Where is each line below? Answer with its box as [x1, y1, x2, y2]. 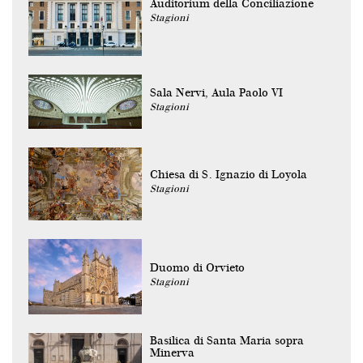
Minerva [150, 346, 194, 360]
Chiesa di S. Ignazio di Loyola [150, 168, 307, 181]
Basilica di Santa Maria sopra [150, 334, 304, 348]
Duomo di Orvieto [150, 261, 245, 275]
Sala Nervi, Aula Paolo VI [150, 86, 283, 100]
